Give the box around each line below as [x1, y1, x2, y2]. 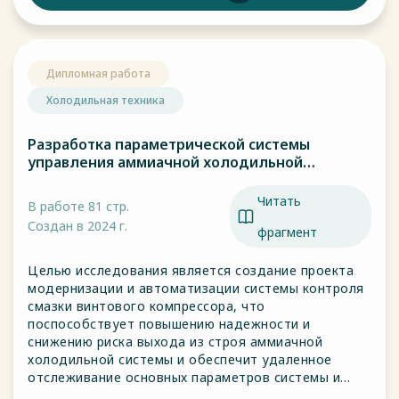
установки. [28, 170, 105, 190]
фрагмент [257, 224, 317, 240]
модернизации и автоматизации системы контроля [28, 280, 364, 297]
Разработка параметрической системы [28, 134, 310, 154]
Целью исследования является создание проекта [28, 262, 354, 279]
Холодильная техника [46, 93, 165, 108]
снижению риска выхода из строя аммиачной [28, 333, 322, 350]
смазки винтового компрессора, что [28, 297, 265, 314]
